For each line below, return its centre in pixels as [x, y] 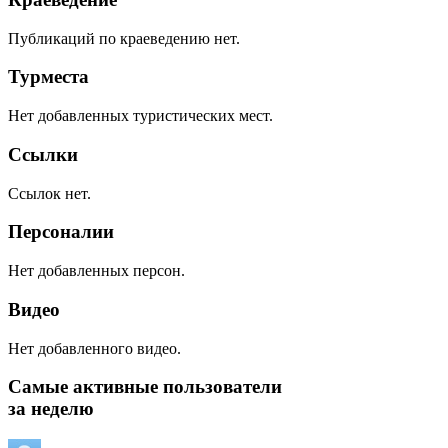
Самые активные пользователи [145, 387]
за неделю [51, 409]
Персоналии [61, 232]
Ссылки [43, 154]
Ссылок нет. [49, 193]
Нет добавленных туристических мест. [140, 116]
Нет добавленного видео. [94, 348]
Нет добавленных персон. [96, 271]
